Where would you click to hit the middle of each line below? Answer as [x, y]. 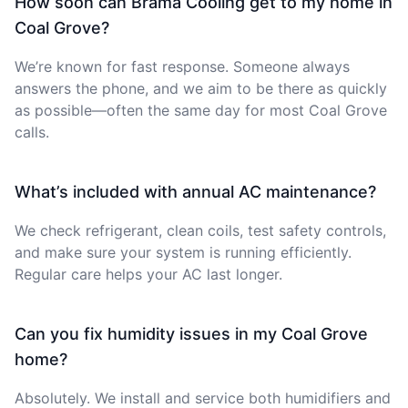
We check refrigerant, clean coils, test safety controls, [200, 230]
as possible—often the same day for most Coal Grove [201, 110]
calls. [32, 132]
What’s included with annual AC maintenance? [195, 191]
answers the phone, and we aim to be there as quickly [201, 88]
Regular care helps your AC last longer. [148, 274]
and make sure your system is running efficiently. [183, 252]
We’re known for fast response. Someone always [182, 66]
